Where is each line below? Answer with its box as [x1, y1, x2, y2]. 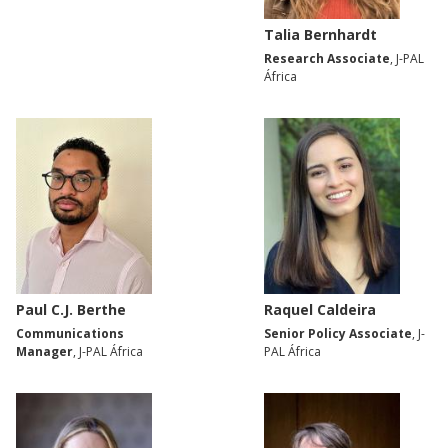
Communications [16, 324, 124, 342]
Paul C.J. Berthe [16, 299, 126, 319]
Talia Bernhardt [264, 24, 377, 44]
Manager [16, 342, 73, 360]
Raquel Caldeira [264, 299, 376, 319]
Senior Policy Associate [264, 324, 412, 342]
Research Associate [264, 49, 390, 67]
